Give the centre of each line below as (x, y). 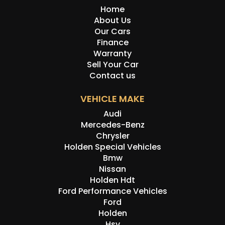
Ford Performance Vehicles (113, 191)
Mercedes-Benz (113, 125)
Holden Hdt (113, 180)
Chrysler (113, 136)
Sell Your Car (113, 65)
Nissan (113, 169)
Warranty (113, 54)
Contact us (113, 76)
